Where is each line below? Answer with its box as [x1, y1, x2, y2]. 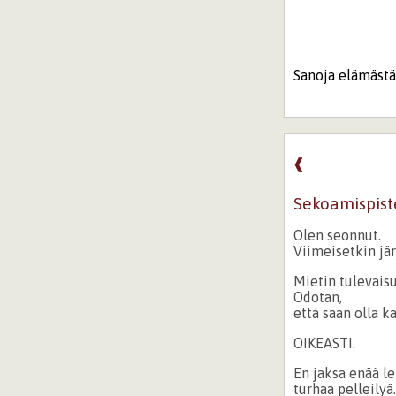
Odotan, [293, 288, 343, 305]
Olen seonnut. [293, 226, 382, 243]
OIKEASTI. [293, 334, 356, 351]
